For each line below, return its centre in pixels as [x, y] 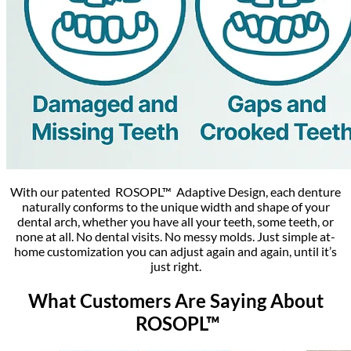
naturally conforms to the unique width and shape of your [175, 207]
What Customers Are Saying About [175, 300]
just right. [175, 266]
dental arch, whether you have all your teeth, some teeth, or [175, 222]
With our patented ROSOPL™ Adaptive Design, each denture [175, 192]
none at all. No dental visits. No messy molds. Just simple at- [175, 237]
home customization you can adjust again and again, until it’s [175, 251]
